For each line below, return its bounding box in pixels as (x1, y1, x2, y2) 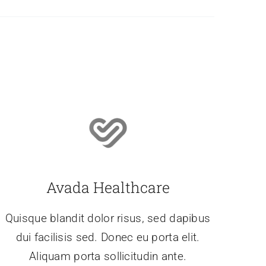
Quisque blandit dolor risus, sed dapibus (5, 211, 211, 226)
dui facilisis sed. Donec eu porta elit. (15, 230, 200, 245)
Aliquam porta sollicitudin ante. (29, 249, 187, 264)
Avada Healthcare (46, 178, 170, 198)
